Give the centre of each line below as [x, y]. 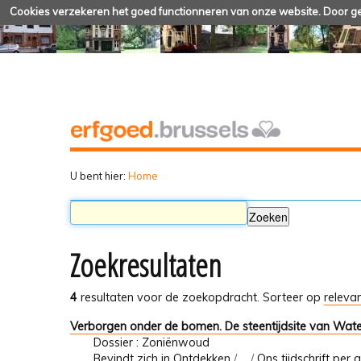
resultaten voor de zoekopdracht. [168, 298]
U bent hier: [98, 175]
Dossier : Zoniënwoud [151, 342]
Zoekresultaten [146, 266]
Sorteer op [292, 298]
